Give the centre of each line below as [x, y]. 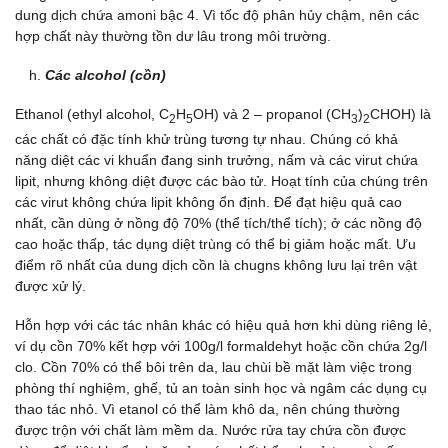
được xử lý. [50, 286]
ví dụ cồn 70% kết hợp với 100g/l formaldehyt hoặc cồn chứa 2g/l [221, 346]
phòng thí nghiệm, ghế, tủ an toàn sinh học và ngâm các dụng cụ [221, 388]
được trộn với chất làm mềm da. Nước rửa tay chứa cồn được [210, 430]
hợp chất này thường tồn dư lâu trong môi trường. [173, 35]
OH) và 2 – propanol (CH [272, 114]
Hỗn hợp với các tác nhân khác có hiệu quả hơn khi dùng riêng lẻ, [223, 325]
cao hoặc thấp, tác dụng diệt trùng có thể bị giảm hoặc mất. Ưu [215, 244]
